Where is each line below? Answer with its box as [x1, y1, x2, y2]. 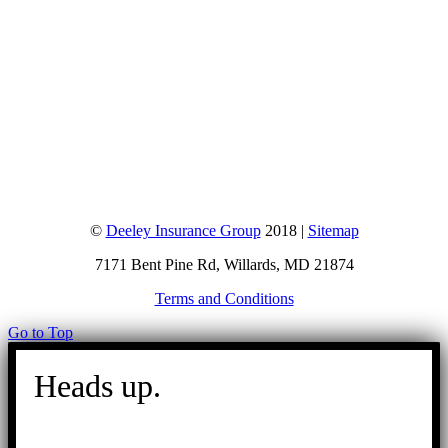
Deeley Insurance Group [105, 222, 261, 240]
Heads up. [34, 368, 161, 405]
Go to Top [8, 324, 73, 342]
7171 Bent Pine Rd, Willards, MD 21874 [94, 256, 354, 274]
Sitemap [307, 222, 359, 240]
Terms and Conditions [154, 290, 294, 308]
